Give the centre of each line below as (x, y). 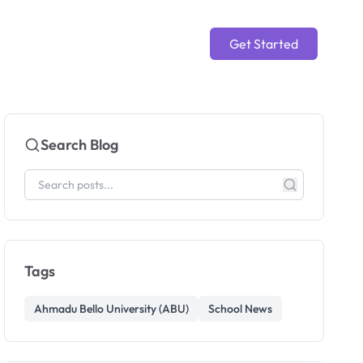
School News (241, 309)
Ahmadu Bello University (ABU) (112, 309)
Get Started (264, 44)
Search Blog (80, 145)
